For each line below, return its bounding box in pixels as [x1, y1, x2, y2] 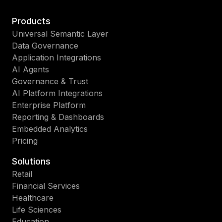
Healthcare [12, 193, 54, 203]
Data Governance [12, 41, 78, 51]
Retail [12, 169, 32, 179]
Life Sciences [12, 205, 61, 215]
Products [12, 16, 51, 26]
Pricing [12, 136, 38, 146]
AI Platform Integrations [12, 88, 103, 98]
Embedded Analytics [12, 124, 88, 134]
